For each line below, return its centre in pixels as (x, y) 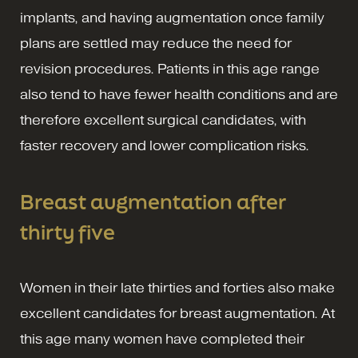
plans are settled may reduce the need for (156, 44)
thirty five (68, 232)
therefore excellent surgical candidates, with (163, 120)
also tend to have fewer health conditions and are (179, 95)
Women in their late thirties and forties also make (177, 288)
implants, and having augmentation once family (172, 18)
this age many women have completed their (162, 339)
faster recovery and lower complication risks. (165, 146)
